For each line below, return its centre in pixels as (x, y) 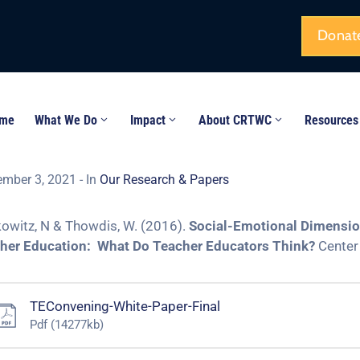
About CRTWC (235, 120)
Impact (148, 120)
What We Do (66, 120)
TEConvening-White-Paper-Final (125, 306)
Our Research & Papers (164, 180)
